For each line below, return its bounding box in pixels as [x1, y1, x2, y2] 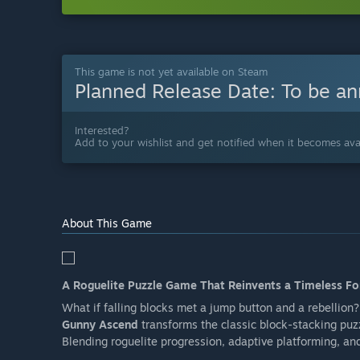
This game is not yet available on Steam [75, 65, 268, 79]
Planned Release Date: [75, 79, 281, 104]
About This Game [62, 216, 152, 231]
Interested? [75, 124, 129, 137]
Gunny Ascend [62, 317, 138, 332]
